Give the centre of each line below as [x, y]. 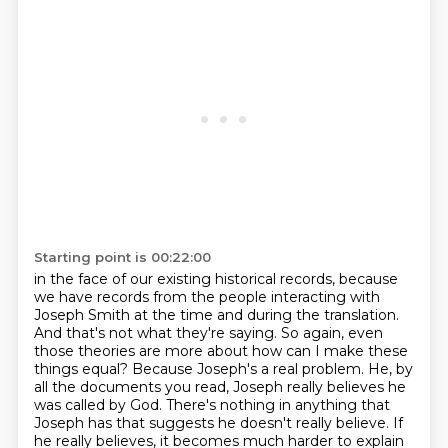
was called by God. [99, 405]
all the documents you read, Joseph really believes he [219, 387]
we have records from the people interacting [191, 297]
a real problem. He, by [336, 369]
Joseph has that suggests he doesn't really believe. [213, 423]
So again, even [331, 333]
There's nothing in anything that [277, 405]
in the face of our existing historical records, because [215, 279]
